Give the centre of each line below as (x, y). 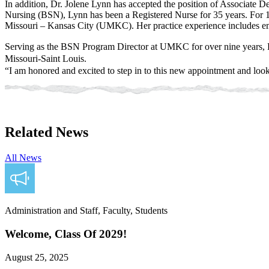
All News (23, 158)
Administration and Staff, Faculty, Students (86, 211)
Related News (47, 132)
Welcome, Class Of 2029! (66, 234)
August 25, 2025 (37, 257)
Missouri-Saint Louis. (46, 59)
